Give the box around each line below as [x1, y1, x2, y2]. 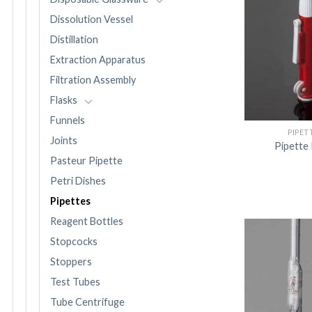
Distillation [50, 33, 98, 46]
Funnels [50, 114, 85, 127]
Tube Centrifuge [50, 296, 125, 309]
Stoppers [50, 256, 92, 268]
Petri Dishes [50, 175, 106, 187]
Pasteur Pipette [50, 155, 123, 167]
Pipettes [50, 195, 91, 208]
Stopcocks [50, 235, 97, 248]
